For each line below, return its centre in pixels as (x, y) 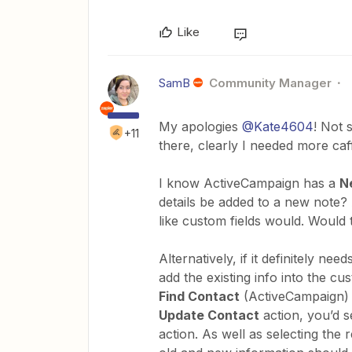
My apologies (200, 126)
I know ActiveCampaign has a (249, 183)
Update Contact (209, 315)
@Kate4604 (278, 126)
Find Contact (199, 296)
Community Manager (270, 83)
